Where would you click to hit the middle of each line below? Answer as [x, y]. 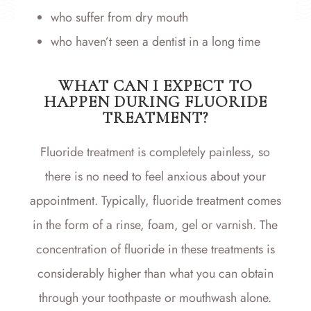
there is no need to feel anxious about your [155, 177]
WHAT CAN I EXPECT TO [155, 86]
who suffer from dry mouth [119, 18]
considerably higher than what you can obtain [155, 274]
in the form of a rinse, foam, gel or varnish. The [155, 225]
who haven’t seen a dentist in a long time [155, 42]
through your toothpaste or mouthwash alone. [155, 298]
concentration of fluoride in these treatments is [155, 250]
